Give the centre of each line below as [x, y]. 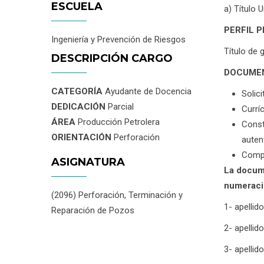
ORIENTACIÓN [82, 137]
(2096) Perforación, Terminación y [117, 195]
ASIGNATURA [88, 162]
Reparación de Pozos [93, 210]
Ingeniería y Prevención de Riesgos [118, 39]
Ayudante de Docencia [147, 91]
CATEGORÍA [77, 91]
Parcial [121, 107]
